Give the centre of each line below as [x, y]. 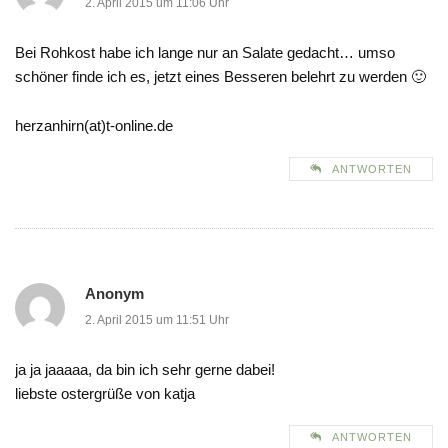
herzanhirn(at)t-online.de [94, 126]
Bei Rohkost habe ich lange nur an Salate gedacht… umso [205, 53]
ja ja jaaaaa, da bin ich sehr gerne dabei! [145, 370]
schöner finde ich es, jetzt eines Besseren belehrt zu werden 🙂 [220, 77]
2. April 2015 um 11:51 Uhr [157, 320]
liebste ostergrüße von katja [105, 394]
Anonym [114, 294]
